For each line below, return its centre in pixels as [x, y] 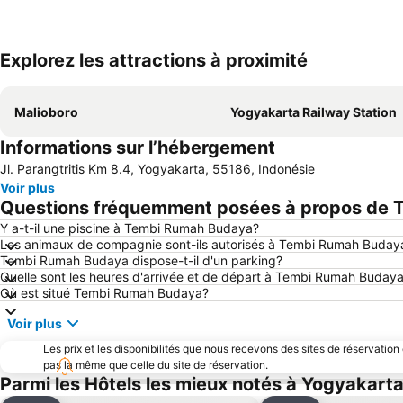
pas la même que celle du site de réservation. [156, 365]
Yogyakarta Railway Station [313, 112]
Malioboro [46, 112]
